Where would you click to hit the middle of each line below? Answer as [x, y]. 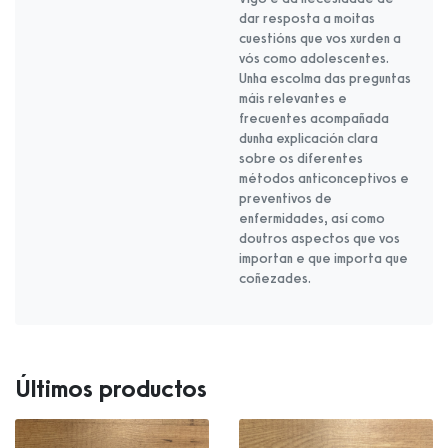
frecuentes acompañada [314, 118]
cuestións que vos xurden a [320, 38]
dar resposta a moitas [307, 18]
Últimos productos [111, 387]
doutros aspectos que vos [319, 238]
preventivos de [285, 198]
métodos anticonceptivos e [324, 178]
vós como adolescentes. [314, 58]
